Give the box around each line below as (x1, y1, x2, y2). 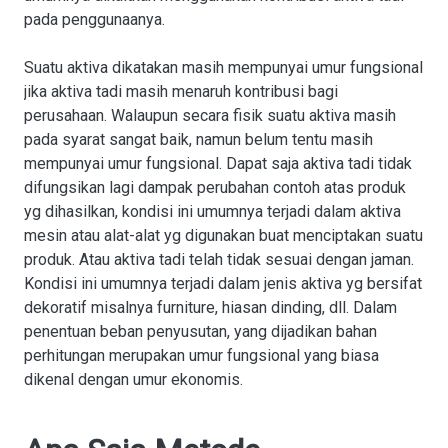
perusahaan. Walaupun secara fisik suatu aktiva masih (24, 106, 396, 125)
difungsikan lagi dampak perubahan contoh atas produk (24, 178, 406, 197)
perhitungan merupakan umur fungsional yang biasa (24, 346, 379, 365)
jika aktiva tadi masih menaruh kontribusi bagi (24, 82, 338, 101)
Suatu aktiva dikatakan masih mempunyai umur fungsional (24, 58, 423, 77)
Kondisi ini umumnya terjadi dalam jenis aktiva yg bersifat (24, 274, 422, 293)
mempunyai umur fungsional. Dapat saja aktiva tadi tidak (24, 154, 412, 173)
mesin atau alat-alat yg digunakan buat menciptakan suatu (24, 226, 423, 245)
